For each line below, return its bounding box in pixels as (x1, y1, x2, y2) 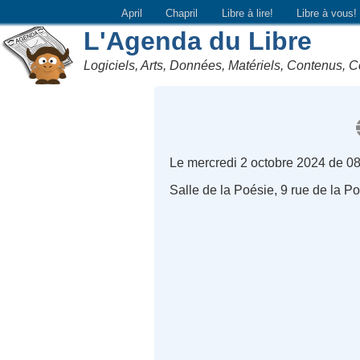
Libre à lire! (221, 6, 273, 19)
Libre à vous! (297, 6, 358, 19)
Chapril (166, 6, 198, 19)
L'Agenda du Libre (84, 26, 313, 55)
